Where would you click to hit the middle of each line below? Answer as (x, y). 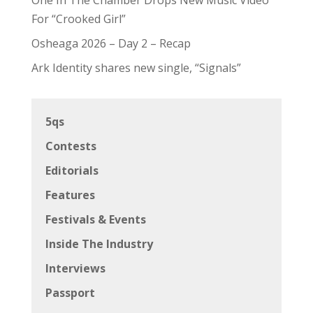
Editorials (72, 170)
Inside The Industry (99, 243)
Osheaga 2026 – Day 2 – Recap (111, 43)
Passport (70, 292)
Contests (71, 146)
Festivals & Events (95, 219)
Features (70, 195)
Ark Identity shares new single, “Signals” (136, 67)
